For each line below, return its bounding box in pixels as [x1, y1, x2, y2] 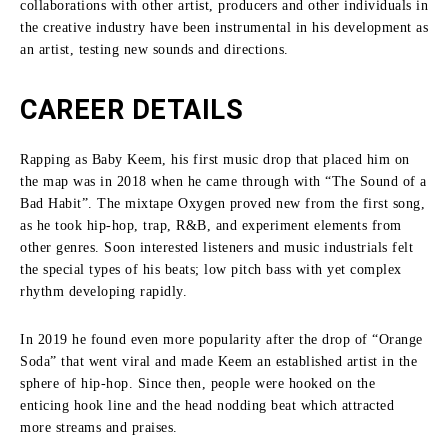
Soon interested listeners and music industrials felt [104, 239, 413, 255]
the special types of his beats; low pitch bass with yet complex [20, 261, 402, 277]
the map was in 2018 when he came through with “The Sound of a [20, 173, 427, 189]
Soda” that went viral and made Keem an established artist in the [20, 353, 417, 369]
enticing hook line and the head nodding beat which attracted [20, 397, 394, 413]
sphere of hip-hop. [20, 375, 133, 391]
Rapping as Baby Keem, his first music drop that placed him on [20, 151, 410, 167]
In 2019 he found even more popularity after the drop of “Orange [20, 331, 423, 347]
